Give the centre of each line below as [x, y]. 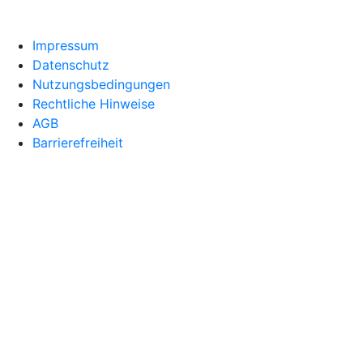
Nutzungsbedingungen [101, 85]
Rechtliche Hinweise [94, 104]
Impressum [66, 46]
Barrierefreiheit [78, 143]
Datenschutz [71, 65]
